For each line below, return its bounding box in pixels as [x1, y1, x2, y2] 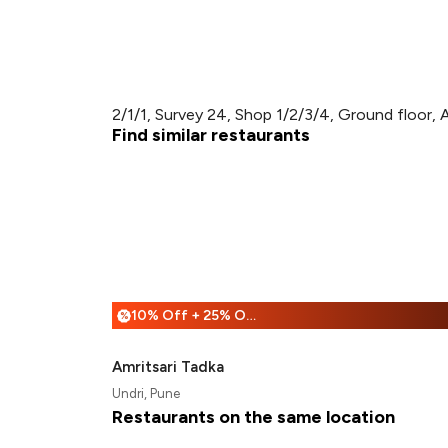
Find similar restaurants [112, 124, 310, 146]
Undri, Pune [112, 386, 180, 401]
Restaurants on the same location [112, 406, 395, 428]
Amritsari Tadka [112, 358, 224, 376]
